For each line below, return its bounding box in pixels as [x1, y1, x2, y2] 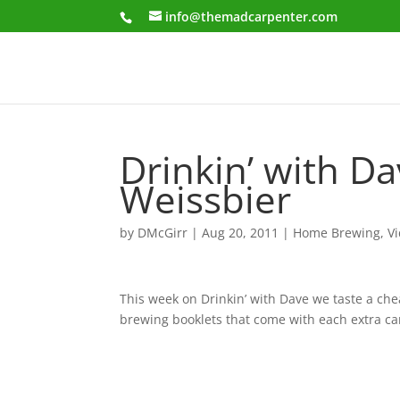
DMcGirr [137, 224, 188, 241]
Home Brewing [293, 224, 381, 241]
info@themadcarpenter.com [165, 7, 338, 25]
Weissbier [120, 173, 292, 224]
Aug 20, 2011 [202, 224, 279, 241]
